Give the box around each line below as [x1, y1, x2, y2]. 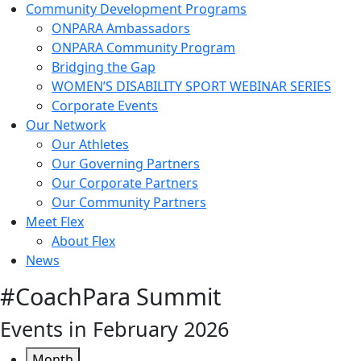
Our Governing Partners [52, 154, 200, 172]
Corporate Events [52, 96, 158, 114]
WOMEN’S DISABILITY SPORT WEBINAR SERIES [52, 77, 331, 95]
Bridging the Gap [52, 57, 156, 76]
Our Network [26, 115, 106, 134]
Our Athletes [52, 135, 129, 153]
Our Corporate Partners [52, 173, 198, 192]
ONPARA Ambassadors [52, 19, 190, 37]
